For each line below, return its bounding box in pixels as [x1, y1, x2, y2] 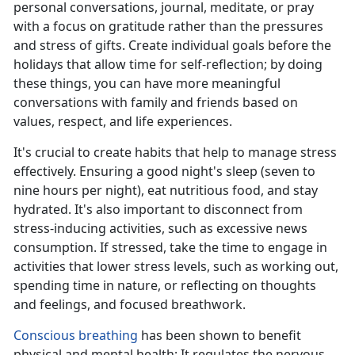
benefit [258, 326, 301, 345]
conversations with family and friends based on [13, 94, 298, 112]
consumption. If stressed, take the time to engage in [13, 239, 327, 257]
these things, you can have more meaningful [13, 74, 281, 93]
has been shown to [138, 326, 258, 345]
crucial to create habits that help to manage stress [32, 143, 337, 162]
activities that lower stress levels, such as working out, [13, 258, 338, 276]
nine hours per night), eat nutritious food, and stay [13, 181, 318, 200]
